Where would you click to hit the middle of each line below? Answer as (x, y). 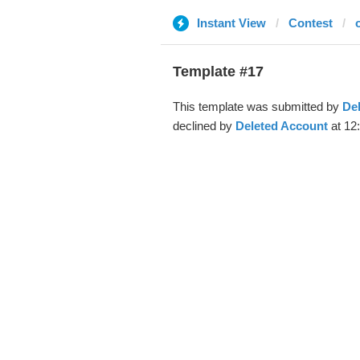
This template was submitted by (257, 106)
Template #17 (218, 72)
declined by (204, 126)
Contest (310, 23)
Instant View (231, 23)
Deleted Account (281, 126)
